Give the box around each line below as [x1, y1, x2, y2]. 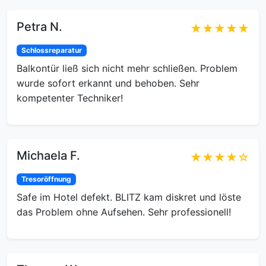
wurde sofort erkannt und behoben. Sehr [17, 77, 199, 90]
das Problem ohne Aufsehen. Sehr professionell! [17, 206, 231, 218]
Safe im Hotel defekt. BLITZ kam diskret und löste [17, 191, 241, 204]
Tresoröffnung [21, 175, 71, 184]
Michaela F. [17, 148, 80, 163]
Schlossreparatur [21, 46, 82, 55]
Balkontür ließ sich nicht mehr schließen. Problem [17, 62, 237, 75]
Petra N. [17, 20, 62, 34]
